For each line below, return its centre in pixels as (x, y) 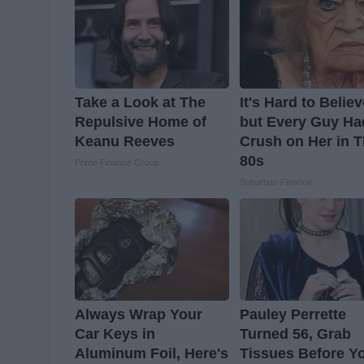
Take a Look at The (140, 103)
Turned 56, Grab (296, 334)
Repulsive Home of (141, 122)
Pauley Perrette (293, 315)
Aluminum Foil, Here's (152, 354)
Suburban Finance (276, 182)
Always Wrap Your (139, 315)
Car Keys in (115, 334)
